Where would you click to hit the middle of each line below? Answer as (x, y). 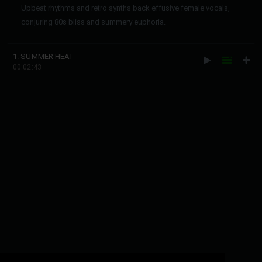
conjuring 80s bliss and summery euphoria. (93, 22)
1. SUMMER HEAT (44, 56)
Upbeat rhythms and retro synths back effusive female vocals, (125, 8)
